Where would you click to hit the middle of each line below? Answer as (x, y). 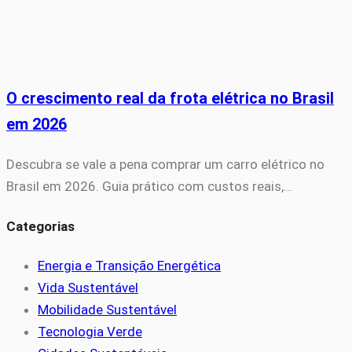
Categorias (40, 226)
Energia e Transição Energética (129, 266)
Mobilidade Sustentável (107, 310)
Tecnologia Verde (90, 332)
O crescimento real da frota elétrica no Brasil (170, 99)
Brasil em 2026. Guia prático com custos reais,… (149, 187)
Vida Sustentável (88, 288)
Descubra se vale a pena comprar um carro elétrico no (165, 165)
